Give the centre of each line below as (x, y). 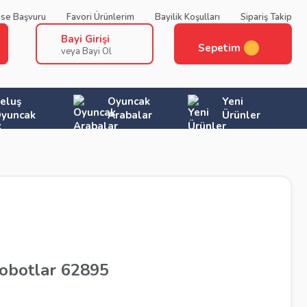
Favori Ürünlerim (100, 17)
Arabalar (130, 115)
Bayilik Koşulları (187, 17)
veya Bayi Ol (86, 51)
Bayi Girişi (85, 39)
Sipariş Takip (266, 17)
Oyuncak (129, 101)
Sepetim (219, 48)
